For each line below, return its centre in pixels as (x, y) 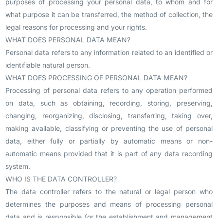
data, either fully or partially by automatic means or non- (109, 141)
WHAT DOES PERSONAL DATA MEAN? (68, 40)
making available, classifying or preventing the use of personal (109, 128)
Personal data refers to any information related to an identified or (109, 52)
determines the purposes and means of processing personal (109, 204)
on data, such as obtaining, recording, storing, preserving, (109, 103)
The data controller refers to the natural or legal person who (109, 191)
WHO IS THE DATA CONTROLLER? (61, 179)
